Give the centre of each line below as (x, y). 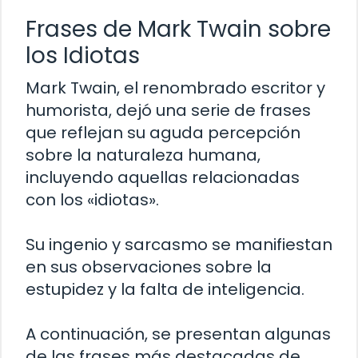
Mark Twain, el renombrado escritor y (175, 88)
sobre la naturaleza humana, (143, 155)
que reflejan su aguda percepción (163, 132)
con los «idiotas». (92, 199)
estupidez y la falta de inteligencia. (165, 289)
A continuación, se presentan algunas (178, 334)
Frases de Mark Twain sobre (178, 29)
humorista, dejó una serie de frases (168, 110)
